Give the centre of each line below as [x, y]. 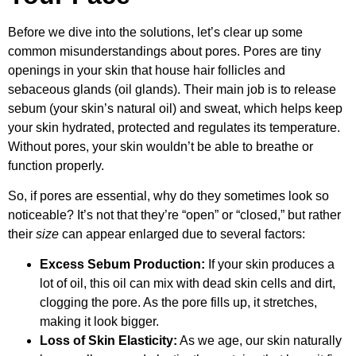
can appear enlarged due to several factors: [182, 234]
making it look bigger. [99, 322]
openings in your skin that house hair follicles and [147, 70]
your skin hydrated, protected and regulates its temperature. [174, 127]
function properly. [56, 165]
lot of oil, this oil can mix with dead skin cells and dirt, [188, 284]
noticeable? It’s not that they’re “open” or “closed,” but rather [174, 215]
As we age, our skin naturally [259, 341]
